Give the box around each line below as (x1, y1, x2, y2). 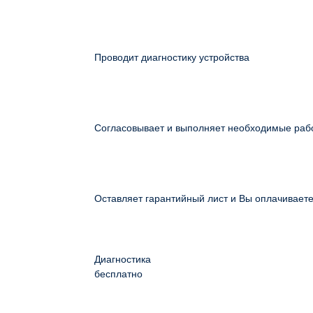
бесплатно (94, 268, 143, 279)
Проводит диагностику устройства (94, 52, 249, 63)
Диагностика (94, 254, 151, 265)
